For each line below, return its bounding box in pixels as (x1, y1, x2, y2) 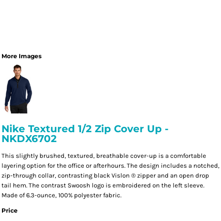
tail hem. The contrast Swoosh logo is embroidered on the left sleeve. (1, 182, 204, 189)
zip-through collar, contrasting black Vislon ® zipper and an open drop (1, 172, 209, 179)
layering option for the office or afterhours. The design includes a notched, (1, 162, 220, 169)
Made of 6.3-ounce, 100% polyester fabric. (1, 191, 121, 199)
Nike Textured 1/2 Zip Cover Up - (1, 123, 169, 135)
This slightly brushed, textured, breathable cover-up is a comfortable (1, 152, 206, 159)
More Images (1, 52, 41, 60)
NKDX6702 (1, 133, 57, 145)
